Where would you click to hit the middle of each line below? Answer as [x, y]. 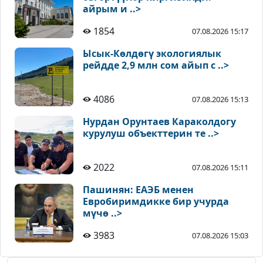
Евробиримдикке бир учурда [156, 202]
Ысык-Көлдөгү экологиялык [152, 54]
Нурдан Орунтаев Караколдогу [159, 122]
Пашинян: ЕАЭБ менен [138, 190]
